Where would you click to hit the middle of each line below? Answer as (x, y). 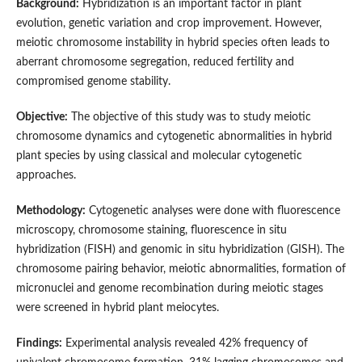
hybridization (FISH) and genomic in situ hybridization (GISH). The (180, 250)
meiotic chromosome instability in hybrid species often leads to (173, 43)
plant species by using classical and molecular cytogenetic (159, 156)
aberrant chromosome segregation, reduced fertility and (155, 63)
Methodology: (51, 211)
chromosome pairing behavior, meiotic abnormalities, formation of (181, 269)
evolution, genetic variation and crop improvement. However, (168, 24)
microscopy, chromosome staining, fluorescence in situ (151, 231)
